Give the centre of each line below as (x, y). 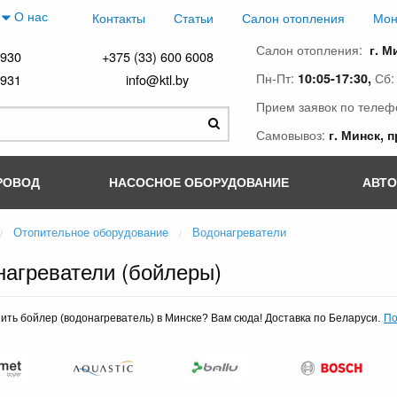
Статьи (194, 18)
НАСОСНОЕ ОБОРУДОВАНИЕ (198, 181)
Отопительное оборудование (91, 232)
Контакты (119, 18)
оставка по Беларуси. (326, 319)
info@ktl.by (158, 79)
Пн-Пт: (277, 78)
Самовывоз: (292, 134)
